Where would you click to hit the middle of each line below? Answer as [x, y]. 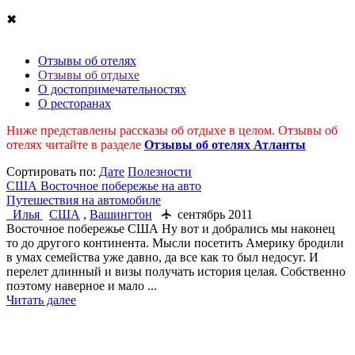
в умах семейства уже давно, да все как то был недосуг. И [162, 257]
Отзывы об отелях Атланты [225, 144]
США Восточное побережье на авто [104, 185]
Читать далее [41, 300]
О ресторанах [74, 103]
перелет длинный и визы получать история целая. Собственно [176, 271]
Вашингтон [121, 214]
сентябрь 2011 [212, 214]
